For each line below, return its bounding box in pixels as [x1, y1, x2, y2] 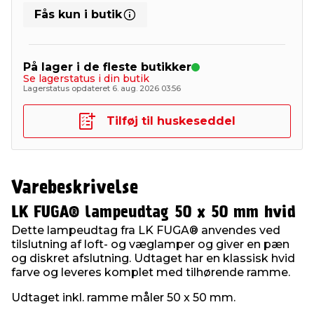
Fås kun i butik [34, 8, 122, 21]
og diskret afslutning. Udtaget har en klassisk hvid [11, 252, 295, 265]
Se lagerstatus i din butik [23, 72, 149, 85]
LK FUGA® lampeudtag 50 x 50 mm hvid [11, 205, 296, 220]
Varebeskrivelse [11, 179, 138, 197]
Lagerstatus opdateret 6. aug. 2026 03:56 [23, 83, 181, 93]
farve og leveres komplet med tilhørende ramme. [11, 266, 290, 279]
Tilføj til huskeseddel [107, 114, 235, 128]
